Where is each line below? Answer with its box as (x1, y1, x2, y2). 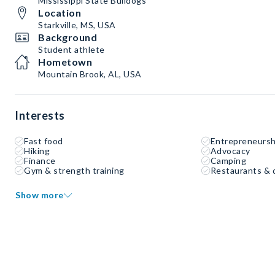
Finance (24, 155, 56, 166)
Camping (210, 155, 247, 166)
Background (38, 31, 97, 43)
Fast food (24, 136, 63, 146)
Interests (15, 109, 65, 122)
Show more (15, 190, 64, 200)
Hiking (24, 145, 50, 156)
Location (38, 7, 81, 18)
